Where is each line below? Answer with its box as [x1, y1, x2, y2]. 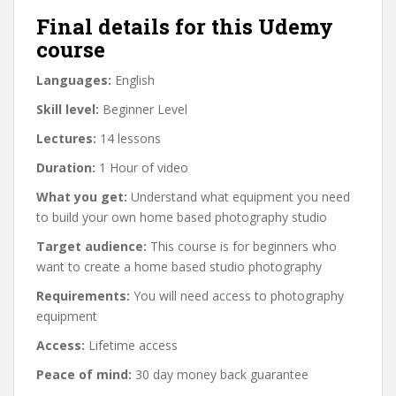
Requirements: [36, 287, 130, 304]
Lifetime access [85, 337, 178, 354]
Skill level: [36, 101, 99, 118]
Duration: [36, 159, 95, 176]
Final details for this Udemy [36, 12, 333, 41]
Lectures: [36, 130, 96, 147]
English [111, 72, 155, 88]
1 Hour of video [95, 159, 188, 176]
